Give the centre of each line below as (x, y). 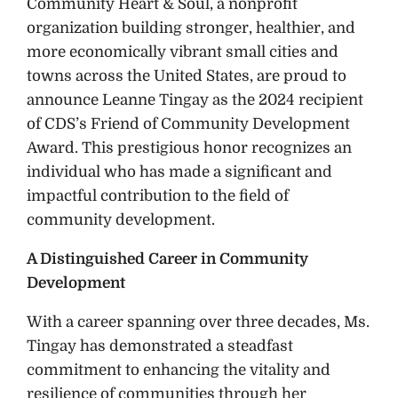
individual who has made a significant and (179, 172)
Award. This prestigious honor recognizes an (189, 148)
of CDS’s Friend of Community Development (188, 124)
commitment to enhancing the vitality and (179, 370)
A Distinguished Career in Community (167, 259)
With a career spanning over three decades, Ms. (198, 322)
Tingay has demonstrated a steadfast (160, 346)
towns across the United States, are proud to (187, 76)
